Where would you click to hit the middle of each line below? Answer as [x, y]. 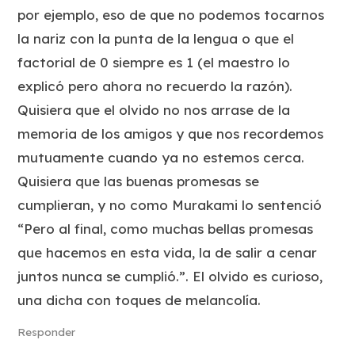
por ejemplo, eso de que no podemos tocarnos [171, 15]
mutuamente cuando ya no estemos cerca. [161, 158]
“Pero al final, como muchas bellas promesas [166, 229]
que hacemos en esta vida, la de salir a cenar [168, 253]
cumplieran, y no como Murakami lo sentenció [170, 205]
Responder [47, 332]
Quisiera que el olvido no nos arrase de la [154, 110]
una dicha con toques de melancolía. [139, 300]
